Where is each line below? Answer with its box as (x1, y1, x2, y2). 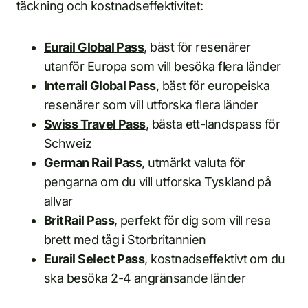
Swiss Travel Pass (44, 117, 146, 131)
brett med (44, 232, 102, 247)
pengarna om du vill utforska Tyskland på (44, 175, 272, 189)
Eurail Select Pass (44, 252, 145, 266)
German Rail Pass (44, 155, 142, 170)
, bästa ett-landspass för (145, 117, 280, 131)
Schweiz (44, 136, 92, 151)
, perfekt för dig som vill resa (113, 213, 271, 228)
